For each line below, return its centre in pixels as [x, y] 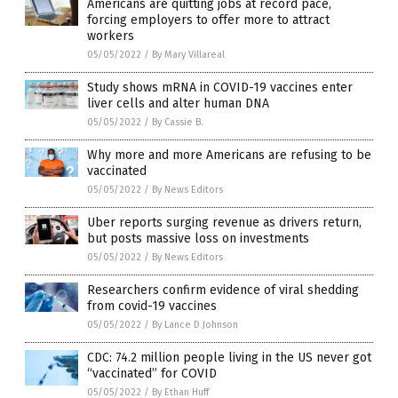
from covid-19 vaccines [152, 306]
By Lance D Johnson [195, 324]
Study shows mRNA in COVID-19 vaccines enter [220, 87]
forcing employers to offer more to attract [208, 20]
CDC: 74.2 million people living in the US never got [229, 357]
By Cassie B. [178, 122]
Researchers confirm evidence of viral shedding [223, 290]
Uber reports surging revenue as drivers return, [224, 222]
